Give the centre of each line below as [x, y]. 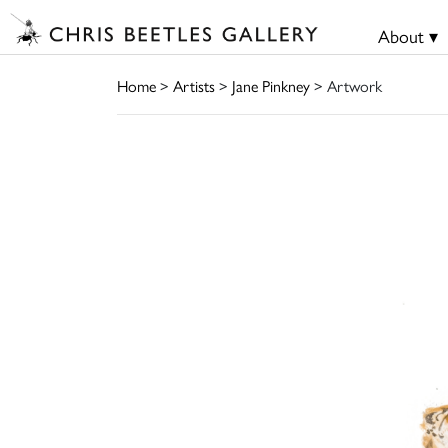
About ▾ [407, 35]
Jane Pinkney [271, 85]
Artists [194, 85]
